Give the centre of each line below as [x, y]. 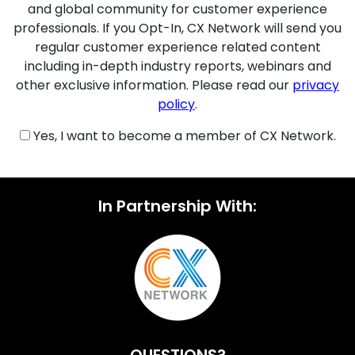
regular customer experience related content [177, 48]
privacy [316, 86]
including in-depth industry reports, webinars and [177, 67]
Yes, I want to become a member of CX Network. [183, 136]
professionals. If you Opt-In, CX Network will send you [177, 29]
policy [176, 105]
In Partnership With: [177, 206]
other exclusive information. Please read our [154, 86]
